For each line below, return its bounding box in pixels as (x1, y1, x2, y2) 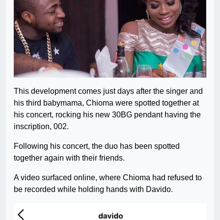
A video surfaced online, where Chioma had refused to (14, 173, 202, 182)
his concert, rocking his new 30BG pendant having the (14, 110, 201, 119)
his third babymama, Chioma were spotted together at (14, 98, 199, 107)
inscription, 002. (14, 122, 69, 131)
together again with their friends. (14, 153, 125, 162)
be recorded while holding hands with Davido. (14, 185, 173, 193)
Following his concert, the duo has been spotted (14, 141, 180, 150)
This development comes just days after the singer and (14, 86, 203, 95)
